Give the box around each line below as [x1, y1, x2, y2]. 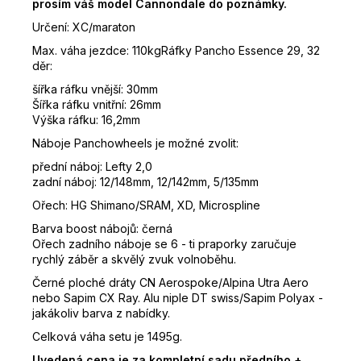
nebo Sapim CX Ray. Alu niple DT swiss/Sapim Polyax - [32, 291, 323, 305]
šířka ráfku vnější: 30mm [32, 82, 158, 97]
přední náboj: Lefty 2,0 [32, 160, 152, 174]
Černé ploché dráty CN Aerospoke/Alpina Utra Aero [32, 276, 309, 290]
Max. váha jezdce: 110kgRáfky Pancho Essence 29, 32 [32, 44, 320, 58]
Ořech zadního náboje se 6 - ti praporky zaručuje [32, 237, 297, 251]
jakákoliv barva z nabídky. [32, 306, 170, 321]
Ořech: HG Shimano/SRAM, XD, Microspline [32, 198, 260, 213]
